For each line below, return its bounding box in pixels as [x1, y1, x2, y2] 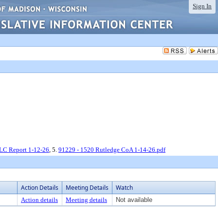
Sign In [193, 2, 212, 10]
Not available [116, 196, 152, 203]
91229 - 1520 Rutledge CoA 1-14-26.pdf [58, 146, 165, 153]
